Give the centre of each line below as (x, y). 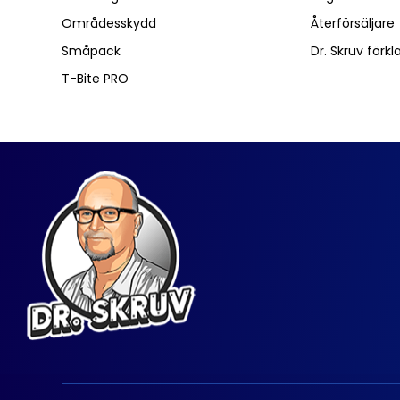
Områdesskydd (109, 23)
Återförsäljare (353, 23)
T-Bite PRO (95, 79)
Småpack (91, 51)
